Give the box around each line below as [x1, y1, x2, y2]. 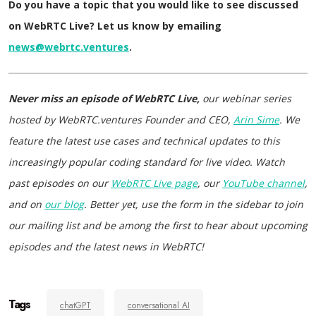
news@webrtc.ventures [8, 40, 129, 54]
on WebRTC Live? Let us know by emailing [8, 19, 221, 32]
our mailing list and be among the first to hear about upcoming [8, 219, 308, 232]
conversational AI [128, 299, 190, 312]
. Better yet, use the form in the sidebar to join [84, 197, 303, 211]
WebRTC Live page [111, 176, 197, 190]
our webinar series [202, 92, 291, 105]
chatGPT [60, 299, 91, 312]
